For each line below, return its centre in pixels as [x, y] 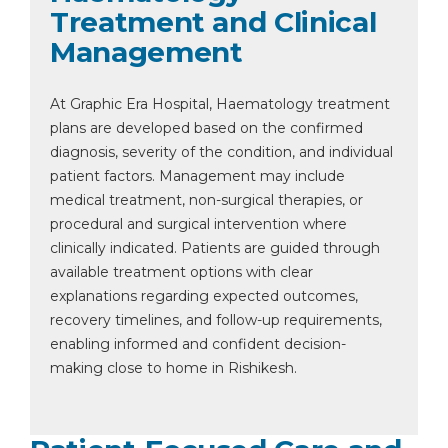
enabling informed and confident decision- [198, 344]
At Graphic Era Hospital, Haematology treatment [220, 104]
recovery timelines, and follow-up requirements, [216, 320]
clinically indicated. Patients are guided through [215, 248]
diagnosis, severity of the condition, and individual [221, 152]
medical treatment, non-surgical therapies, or [206, 200]
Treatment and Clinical [213, 22]
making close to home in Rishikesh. [173, 368]
